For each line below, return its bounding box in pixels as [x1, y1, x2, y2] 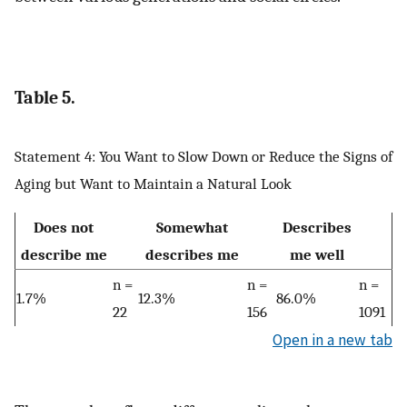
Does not [34, 218, 94, 237]
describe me [20, 245, 107, 264]
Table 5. [15, 87, 75, 109]
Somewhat [155, 218, 228, 237]
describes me [144, 245, 239, 264]
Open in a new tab [273, 330, 392, 351]
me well [289, 245, 344, 264]
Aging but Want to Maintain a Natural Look [15, 174, 292, 193]
